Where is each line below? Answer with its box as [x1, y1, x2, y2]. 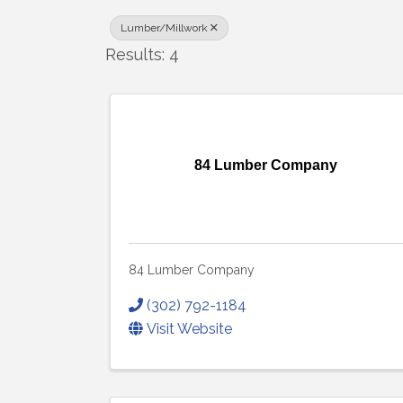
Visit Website [147, 320, 232, 337]
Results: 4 [105, 45, 179, 64]
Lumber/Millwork [121, 22, 208, 34]
